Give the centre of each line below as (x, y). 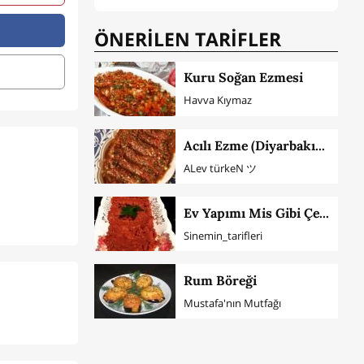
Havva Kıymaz (217, 100)
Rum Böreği (220, 280)
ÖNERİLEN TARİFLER (188, 39)
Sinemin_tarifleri (223, 235)
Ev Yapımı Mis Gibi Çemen (324, 212)
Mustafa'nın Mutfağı (232, 303)
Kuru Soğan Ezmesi (243, 78)
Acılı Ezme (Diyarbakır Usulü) (320, 145)
